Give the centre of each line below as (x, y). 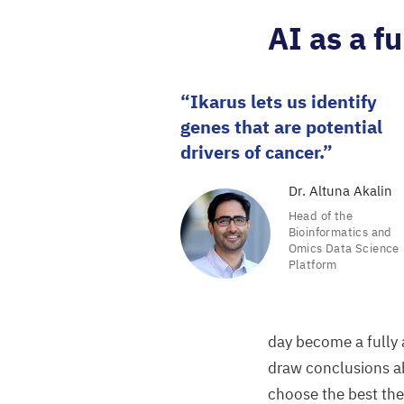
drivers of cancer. (251, 152)
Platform (312, 265)
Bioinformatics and (340, 232)
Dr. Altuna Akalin (340, 191)
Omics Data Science (344, 248)
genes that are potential (281, 127)
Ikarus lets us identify (283, 101)
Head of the (320, 216)
